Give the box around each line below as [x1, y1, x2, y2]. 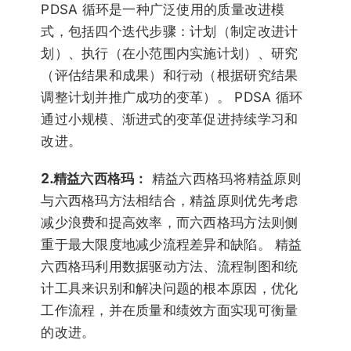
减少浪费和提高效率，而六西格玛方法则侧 [41, 215, 299, 231]
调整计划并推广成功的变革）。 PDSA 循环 [41, 89, 303, 106]
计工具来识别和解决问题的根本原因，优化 [41, 280, 299, 297]
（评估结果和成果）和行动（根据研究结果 [41, 67, 299, 84]
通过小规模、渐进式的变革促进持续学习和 [41, 111, 299, 128]
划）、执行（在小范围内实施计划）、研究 [41, 45, 299, 62]
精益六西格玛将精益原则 [151, 171, 301, 187]
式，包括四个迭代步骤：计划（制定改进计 [41, 24, 299, 40]
